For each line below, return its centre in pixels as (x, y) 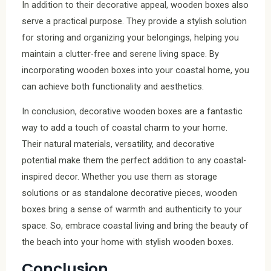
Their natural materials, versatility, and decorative (118, 144)
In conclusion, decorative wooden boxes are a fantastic (132, 112)
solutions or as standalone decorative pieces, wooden (129, 193)
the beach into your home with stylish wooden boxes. (128, 242)
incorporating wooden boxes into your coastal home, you (135, 70)
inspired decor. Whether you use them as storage (119, 177)
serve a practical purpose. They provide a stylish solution (134, 21)
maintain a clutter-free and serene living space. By (120, 54)
